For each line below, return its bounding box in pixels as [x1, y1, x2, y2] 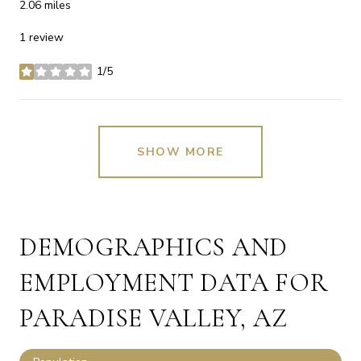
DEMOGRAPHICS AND [19, 231, 288, 263]
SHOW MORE [137, 144, 224, 160]
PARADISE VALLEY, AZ [19, 302, 288, 334]
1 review [19, 30, 64, 46]
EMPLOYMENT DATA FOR [19, 267, 329, 299]
